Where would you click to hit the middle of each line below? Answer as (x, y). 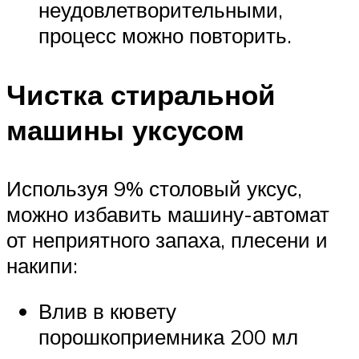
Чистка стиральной (141, 94)
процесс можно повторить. (165, 36)
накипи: (42, 265)
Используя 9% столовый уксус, (154, 188)
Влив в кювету (107, 311)
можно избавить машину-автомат (168, 214)
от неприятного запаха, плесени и (167, 239)
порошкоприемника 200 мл (168, 337)
